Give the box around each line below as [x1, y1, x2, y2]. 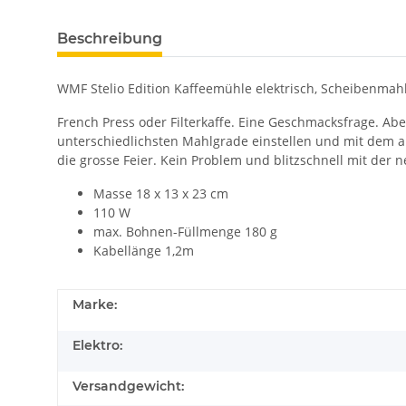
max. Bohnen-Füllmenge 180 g [93, 223, 277, 241]
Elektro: [72, 337, 122, 354]
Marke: [72, 296, 117, 314]
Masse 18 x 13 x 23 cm [93, 185, 228, 203]
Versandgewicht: [72, 378, 184, 395]
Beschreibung [57, 30, 162, 48]
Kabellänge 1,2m [93, 242, 194, 260]
